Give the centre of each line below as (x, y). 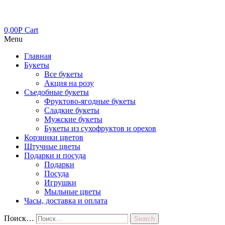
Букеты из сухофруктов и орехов (100, 128)
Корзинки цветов (54, 137)
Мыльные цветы (73, 192)
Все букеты (64, 74)
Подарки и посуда (55, 155)
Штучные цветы (52, 146)
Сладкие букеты (72, 110)
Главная (38, 56)
